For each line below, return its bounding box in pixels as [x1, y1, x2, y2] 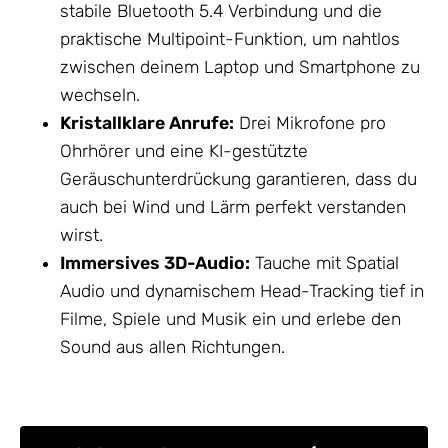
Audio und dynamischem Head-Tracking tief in [60, 280, 424, 301]
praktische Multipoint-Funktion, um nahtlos [60, 28, 400, 49]
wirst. [60, 224, 103, 245]
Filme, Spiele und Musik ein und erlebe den [60, 308, 401, 329]
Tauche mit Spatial [250, 252, 399, 273]
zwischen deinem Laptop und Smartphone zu [60, 56, 420, 77]
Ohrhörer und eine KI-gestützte [60, 140, 308, 161]
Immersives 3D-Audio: [60, 252, 250, 273]
